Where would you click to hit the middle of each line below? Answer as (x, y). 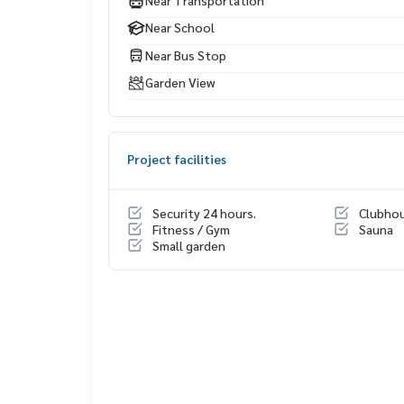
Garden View (180, 83)
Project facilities (177, 159)
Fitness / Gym (191, 230)
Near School (180, 28)
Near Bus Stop (186, 55)
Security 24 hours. (204, 213)
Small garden (189, 246)
